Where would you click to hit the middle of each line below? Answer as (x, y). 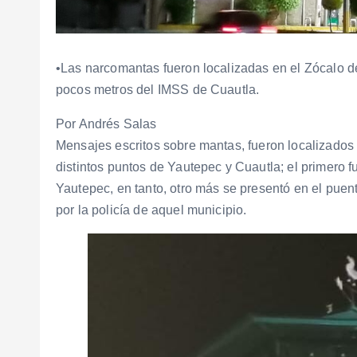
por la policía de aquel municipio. (151, 210)
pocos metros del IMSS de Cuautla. (158, 89)
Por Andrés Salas (106, 124)
